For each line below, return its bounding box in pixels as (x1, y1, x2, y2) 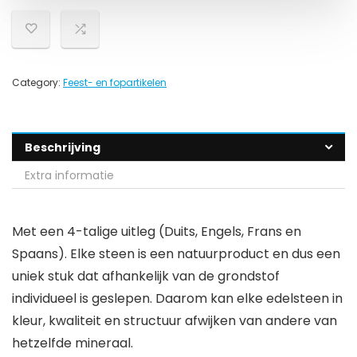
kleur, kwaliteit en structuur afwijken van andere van (12, 312, 337, 330)
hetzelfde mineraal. (12, 334, 133, 352)
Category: (12, 76, 63, 89)
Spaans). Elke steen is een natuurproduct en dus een (12, 245, 340, 263)
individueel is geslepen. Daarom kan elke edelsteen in (12, 289, 343, 308)
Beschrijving (25, 139, 100, 155)
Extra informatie (25, 167, 114, 183)
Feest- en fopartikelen (63, 76, 167, 89)
